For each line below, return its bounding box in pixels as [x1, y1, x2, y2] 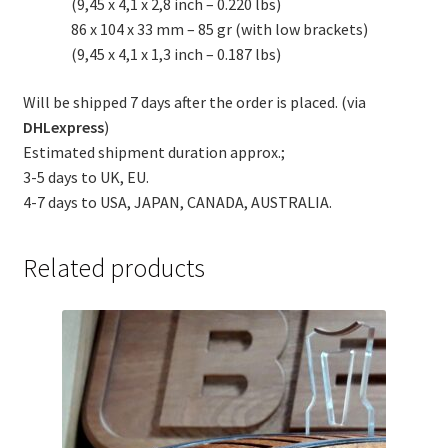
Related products [22, 252, 205, 285]
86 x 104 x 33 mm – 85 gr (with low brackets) [70, 19, 368, 40]
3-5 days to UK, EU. [22, 166, 149, 187]
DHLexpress [22, 116, 104, 137]
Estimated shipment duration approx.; [22, 141, 285, 162]
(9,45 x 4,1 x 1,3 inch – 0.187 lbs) [70, 44, 281, 65]
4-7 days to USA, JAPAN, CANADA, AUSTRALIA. [22, 191, 332, 212]
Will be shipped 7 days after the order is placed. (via [22, 91, 366, 112]
